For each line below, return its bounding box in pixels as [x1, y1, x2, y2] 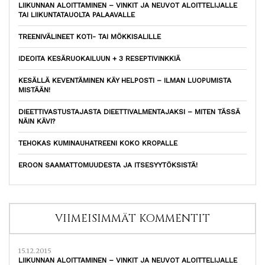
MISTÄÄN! [18, 86, 50, 95]
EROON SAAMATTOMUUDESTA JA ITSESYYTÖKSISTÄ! [18, 161, 198, 170]
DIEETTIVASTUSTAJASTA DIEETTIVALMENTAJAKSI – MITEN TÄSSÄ [18, 108, 240, 117]
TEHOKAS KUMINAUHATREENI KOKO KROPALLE [18, 139, 177, 148]
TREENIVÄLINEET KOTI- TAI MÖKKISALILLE [18, 33, 161, 41]
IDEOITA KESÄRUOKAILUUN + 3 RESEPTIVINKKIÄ [18, 54, 180, 63]
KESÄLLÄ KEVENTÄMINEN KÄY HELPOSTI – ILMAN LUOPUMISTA [18, 76, 231, 85]
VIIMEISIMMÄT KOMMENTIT [55, 211, 210, 227]
